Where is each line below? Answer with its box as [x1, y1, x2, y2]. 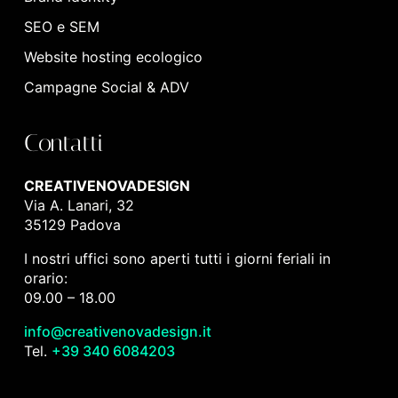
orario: [23, 269, 68, 288]
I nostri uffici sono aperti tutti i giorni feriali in [23, 250, 330, 268]
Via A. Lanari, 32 [23, 196, 134, 215]
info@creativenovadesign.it [23, 322, 211, 341]
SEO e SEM [23, 18, 99, 36]
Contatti [23, 129, 104, 158]
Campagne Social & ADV [23, 78, 189, 97]
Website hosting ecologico [23, 48, 203, 67]
